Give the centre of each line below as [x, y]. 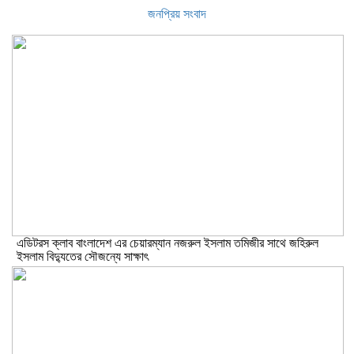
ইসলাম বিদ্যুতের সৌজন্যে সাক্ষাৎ [83, 256]
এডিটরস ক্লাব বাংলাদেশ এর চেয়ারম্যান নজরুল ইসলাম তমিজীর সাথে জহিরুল [168, 243]
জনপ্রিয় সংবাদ [177, 14]
